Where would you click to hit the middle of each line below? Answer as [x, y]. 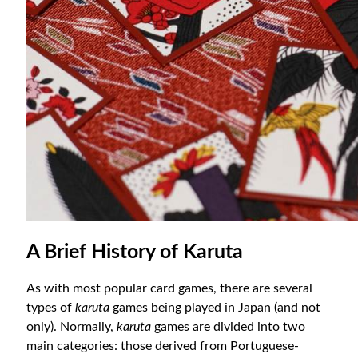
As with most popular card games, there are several [170, 288]
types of [51, 307]
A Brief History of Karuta [135, 253]
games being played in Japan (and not [215, 307]
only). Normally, [72, 326]
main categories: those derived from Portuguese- [163, 346]
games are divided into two [229, 326]
